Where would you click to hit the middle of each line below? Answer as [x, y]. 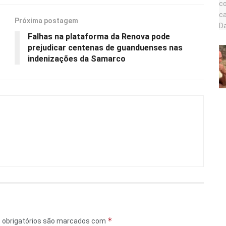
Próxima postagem [46, 21]
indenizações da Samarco [77, 59]
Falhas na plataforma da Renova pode [99, 37]
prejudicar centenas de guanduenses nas [105, 48]
